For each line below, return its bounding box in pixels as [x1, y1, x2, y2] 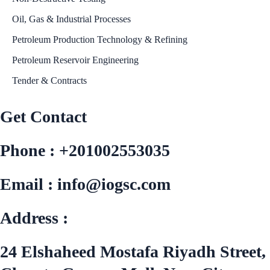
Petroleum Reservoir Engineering [12, 55, 139, 65]
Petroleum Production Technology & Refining [12, 34, 187, 45]
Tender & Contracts [12, 75, 87, 86]
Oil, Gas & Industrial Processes [12, 14, 131, 24]
